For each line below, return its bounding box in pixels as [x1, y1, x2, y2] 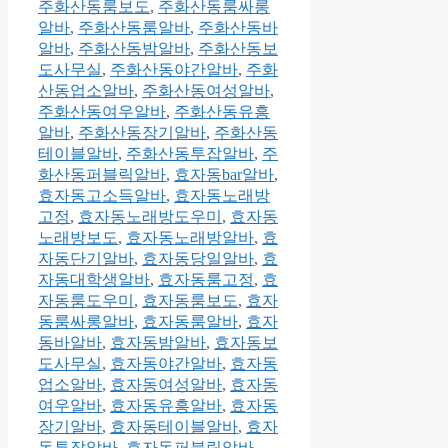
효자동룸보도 [142, 292, 238, 310]
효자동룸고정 [158, 271, 254, 289]
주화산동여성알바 [142, 82, 270, 100]
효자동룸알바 [142, 313, 238, 331]
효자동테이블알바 [110, 418, 238, 436]
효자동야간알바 [110, 355, 222, 373]
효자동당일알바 [142, 250, 254, 268]
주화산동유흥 [174, 103, 270, 121]
